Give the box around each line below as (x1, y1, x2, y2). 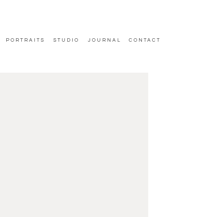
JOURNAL (88, 38, 122, 43)
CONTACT (129, 38, 161, 43)
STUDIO (53, 38, 82, 43)
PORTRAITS (6, 38, 45, 43)
